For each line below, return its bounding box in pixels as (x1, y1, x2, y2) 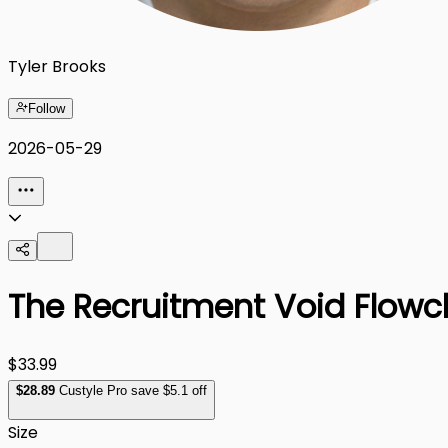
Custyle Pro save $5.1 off (55, 383, 207, 399)
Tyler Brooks (8, 54, 106, 78)
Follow (28, 100, 65, 116)
